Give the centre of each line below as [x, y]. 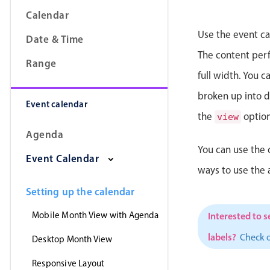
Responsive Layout [68, 263]
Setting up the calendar [80, 191]
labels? [222, 237]
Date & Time [55, 39]
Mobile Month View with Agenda [95, 215]
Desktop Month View [72, 239]
